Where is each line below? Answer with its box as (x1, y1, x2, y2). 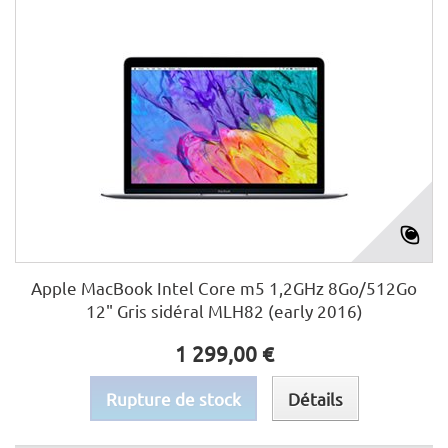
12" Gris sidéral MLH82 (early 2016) (85, 300, 363, 321)
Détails (287, 388, 343, 409)
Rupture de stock (105, 388, 241, 409)
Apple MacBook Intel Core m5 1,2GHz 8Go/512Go (31, 277, 417, 298)
